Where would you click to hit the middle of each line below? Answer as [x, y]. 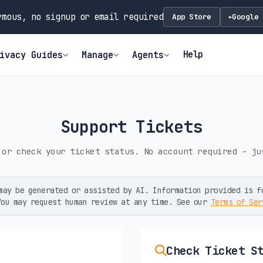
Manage [98, 55]
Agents [148, 55]
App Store [192, 17]
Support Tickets [131, 126]
